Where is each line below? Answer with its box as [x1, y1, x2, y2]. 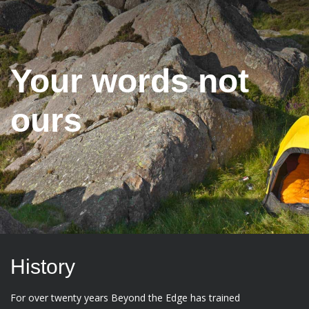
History [10, 255, 75, 279]
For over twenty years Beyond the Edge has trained [10, 291, 240, 305]
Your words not [10, 63, 249, 100]
